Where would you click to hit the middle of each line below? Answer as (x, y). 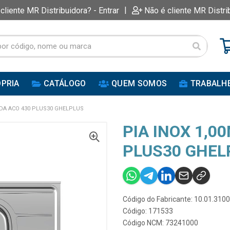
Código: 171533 (148, 211)
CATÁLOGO (65, 83)
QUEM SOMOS (139, 83)
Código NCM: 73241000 (160, 223)
